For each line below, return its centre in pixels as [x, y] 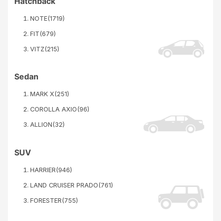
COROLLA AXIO [53, 110]
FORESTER [46, 201]
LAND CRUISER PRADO [64, 185]
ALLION [41, 125]
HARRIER [43, 170]
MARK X [42, 94]
